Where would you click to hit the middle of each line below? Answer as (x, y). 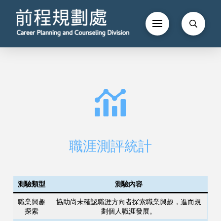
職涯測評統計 (110, 146)
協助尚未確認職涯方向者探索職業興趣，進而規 (129, 202)
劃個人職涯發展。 (129, 211)
